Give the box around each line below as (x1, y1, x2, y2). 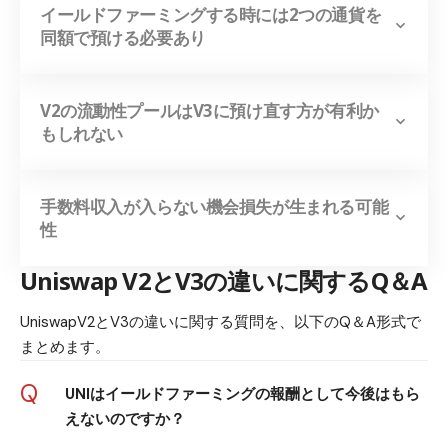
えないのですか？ (64, 409, 185, 430)
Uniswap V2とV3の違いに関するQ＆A (20, 263, 428, 297)
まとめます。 (20, 337, 110, 358)
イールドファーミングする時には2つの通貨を (40, 2, 382, 26)
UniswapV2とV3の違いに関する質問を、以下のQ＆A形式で (20, 312, 421, 333)
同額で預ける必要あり (40, 25, 206, 49)
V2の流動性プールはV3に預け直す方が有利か (40, 98, 379, 122)
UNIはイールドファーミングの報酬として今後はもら (64, 384, 420, 405)
